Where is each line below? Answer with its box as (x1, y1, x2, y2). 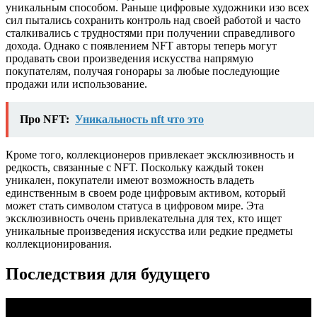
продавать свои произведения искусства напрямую (6, 52, 253, 65)
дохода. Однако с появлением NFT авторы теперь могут (6, 40, 277, 52)
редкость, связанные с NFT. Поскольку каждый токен (6, 161, 264, 174)
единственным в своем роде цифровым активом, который (6, 187, 286, 200)
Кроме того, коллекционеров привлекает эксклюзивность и (6, 149, 294, 161)
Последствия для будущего (6, 264, 210, 283)
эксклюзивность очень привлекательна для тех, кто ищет (6, 212, 282, 225)
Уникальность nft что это (75, 113, 204, 126)
